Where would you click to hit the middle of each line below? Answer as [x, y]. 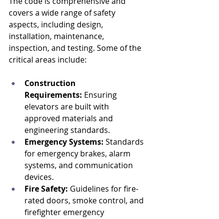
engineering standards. [67, 130]
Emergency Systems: [64, 142]
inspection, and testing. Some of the [76, 48]
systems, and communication [80, 165]
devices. [39, 177]
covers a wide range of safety [63, 13]
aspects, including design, [57, 24]
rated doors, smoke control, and [85, 200]
